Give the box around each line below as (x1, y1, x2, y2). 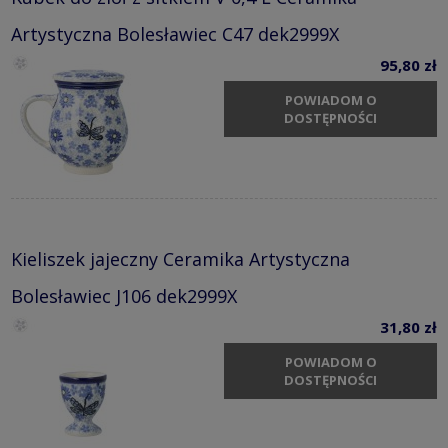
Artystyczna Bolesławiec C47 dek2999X (11, 21, 339, 46)
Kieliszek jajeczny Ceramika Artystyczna (11, 246, 350, 271)
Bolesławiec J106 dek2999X (11, 283, 237, 308)
